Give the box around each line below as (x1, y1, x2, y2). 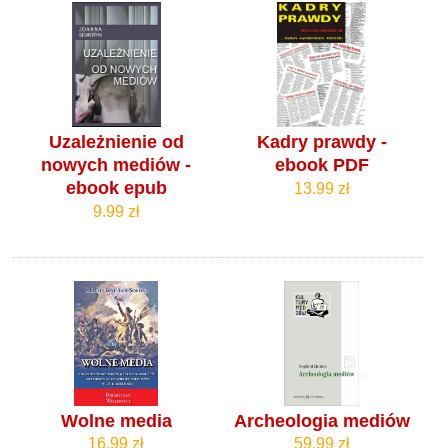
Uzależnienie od (48, 131, 184, 152)
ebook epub (65, 177, 167, 198)
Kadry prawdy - (256, 131, 387, 152)
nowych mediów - (41, 154, 192, 175)
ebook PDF (274, 154, 369, 175)
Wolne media (60, 410, 172, 431)
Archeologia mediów (233, 410, 410, 431)
